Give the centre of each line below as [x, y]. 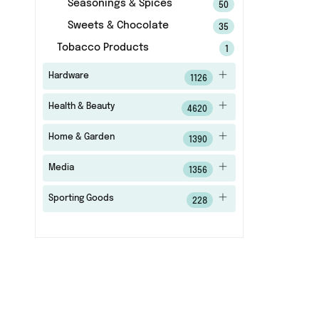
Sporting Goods [81, 199]
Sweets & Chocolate [118, 26]
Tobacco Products [103, 48]
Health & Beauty [81, 107]
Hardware [68, 76]
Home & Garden [81, 137]
